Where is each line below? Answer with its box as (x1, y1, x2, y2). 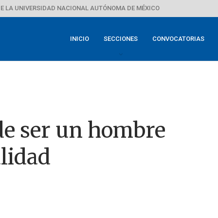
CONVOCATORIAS (152, 35, 204, 42)
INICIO (70, 35, 89, 42)
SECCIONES (104, 35, 138, 42)
